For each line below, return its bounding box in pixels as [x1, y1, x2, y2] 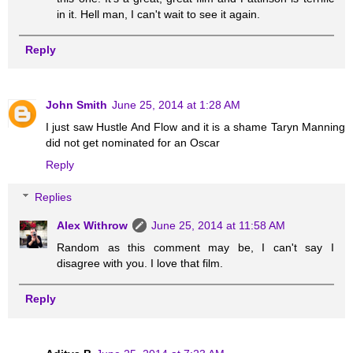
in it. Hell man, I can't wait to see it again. [57, 7, 261, 20]
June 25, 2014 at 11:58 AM [151, 219, 286, 232]
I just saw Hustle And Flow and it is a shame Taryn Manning [46, 120, 345, 133]
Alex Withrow [57, 219, 128, 232]
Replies [35, 191, 72, 204]
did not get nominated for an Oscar [46, 136, 220, 149]
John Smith [46, 98, 107, 111]
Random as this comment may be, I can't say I [57, 241, 334, 255]
